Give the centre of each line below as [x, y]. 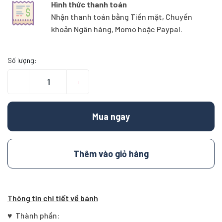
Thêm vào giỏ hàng [111, 153]
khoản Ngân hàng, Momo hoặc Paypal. [116, 29]
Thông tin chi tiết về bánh [53, 198]
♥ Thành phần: [33, 215]
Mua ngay [111, 116]
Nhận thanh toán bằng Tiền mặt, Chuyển [121, 16]
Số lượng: [22, 60]
